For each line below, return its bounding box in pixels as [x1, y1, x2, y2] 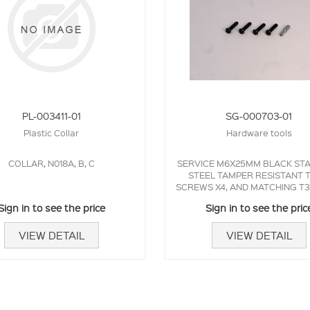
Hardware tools [226, 126, 292, 138]
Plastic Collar [24, 126, 79, 138]
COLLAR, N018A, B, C [8, 156, 95, 169]
